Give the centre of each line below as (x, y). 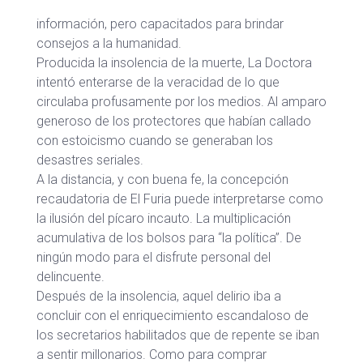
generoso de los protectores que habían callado (174, 121)
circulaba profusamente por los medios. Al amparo (181, 102)
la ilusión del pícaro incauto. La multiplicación (164, 218)
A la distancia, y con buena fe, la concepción (162, 179)
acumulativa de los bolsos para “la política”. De (169, 238)
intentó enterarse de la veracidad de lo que (158, 82)
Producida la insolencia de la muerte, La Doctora (174, 63)
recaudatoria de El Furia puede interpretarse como (180, 199)
